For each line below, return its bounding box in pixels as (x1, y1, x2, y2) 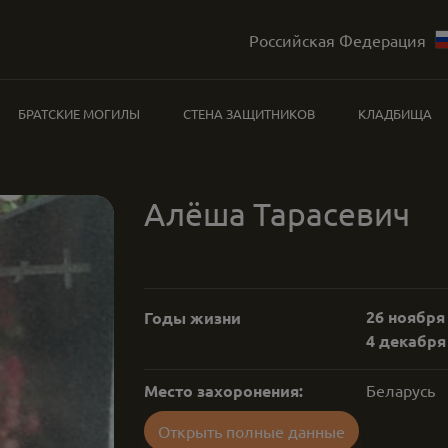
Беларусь (365, 380, 435, 400)
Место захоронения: (144, 380, 303, 401)
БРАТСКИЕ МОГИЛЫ (18, 105, 141, 122)
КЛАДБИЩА (357, 105, 432, 122)
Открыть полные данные (158, 421, 345, 441)
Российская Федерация (248, 29, 426, 50)
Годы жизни (144, 307, 241, 328)
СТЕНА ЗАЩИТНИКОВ (182, 105, 315, 122)
